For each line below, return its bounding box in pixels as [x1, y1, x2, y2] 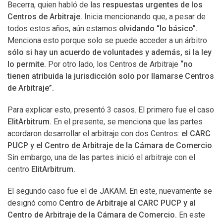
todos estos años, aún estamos [7, 24, 119, 33]
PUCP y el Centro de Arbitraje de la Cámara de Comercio [7, 141, 212, 150]
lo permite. [7, 59, 46, 69]
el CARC [181, 129, 211, 138]
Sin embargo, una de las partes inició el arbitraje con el [7, 153, 195, 162]
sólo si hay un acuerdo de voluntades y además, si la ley [7, 48, 212, 57]
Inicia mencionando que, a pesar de [84, 12, 206, 21]
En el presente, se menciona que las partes [54, 117, 203, 126]
